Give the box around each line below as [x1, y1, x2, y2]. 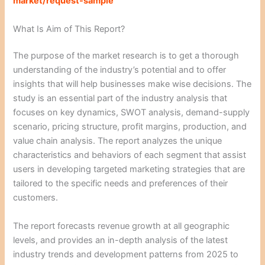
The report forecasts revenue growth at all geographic [13, 220, 230, 231]
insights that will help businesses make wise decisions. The [13, 79, 252, 90]
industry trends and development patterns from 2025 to [13, 248, 239, 260]
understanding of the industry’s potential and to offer [13, 64, 227, 76]
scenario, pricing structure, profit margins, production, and [13, 121, 247, 132]
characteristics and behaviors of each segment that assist [13, 150, 247, 161]
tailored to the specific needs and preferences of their [13, 178, 228, 189]
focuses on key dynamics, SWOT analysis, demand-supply [13, 107, 250, 118]
